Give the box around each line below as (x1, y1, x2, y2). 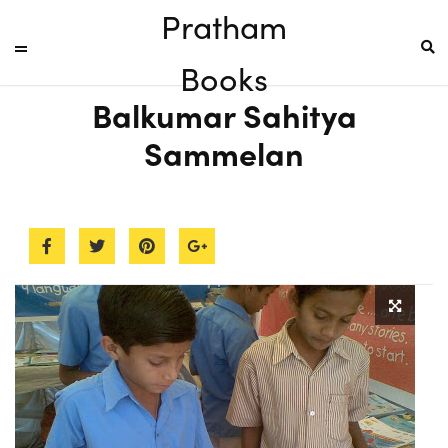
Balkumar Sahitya (91, 92, 357, 138)
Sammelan (144, 130, 304, 176)
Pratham (161, 3, 287, 49)
